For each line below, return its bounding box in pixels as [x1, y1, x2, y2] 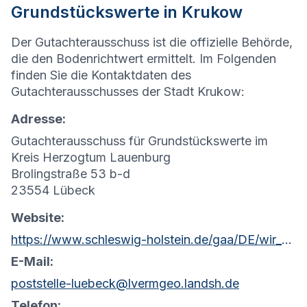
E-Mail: [11, 254, 53, 269]
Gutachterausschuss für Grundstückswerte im [11, 134, 268, 149]
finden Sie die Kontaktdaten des [11, 68, 191, 83]
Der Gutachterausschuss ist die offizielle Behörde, [11, 35, 293, 50]
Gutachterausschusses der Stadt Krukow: [11, 84, 245, 99]
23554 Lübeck [11, 183, 95, 198]
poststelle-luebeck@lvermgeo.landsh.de [11, 276, 239, 291]
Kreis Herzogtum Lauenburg [11, 150, 171, 165]
